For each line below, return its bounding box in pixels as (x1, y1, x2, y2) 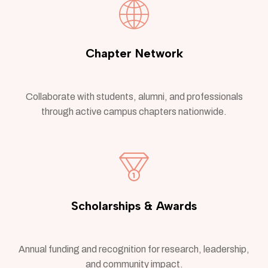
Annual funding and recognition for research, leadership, (19, 244, 249, 255)
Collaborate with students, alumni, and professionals (25, 92, 243, 102)
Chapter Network (85, 46, 183, 61)
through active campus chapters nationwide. (41, 106, 227, 117)
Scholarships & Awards (71, 199, 197, 214)
